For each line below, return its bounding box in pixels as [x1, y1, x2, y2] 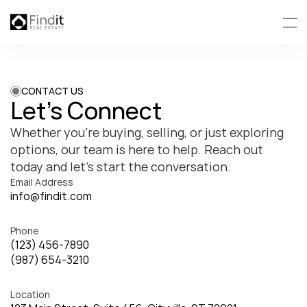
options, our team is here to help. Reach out [10, 141, 263, 158]
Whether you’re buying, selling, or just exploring [10, 124, 284, 140]
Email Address [10, 175, 73, 188]
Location [10, 288, 50, 301]
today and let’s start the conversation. [10, 158, 231, 175]
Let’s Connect [10, 95, 162, 126]
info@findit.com [10, 188, 92, 204]
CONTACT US [21, 84, 84, 97]
